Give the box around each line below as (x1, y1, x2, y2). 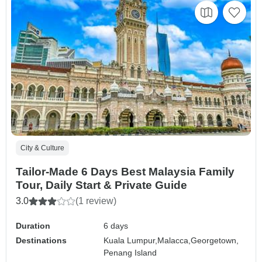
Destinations (16, 236, 67, 246)
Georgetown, (191, 236, 239, 246)
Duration (16, 221, 50, 231)
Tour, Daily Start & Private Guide (16, 179, 187, 192)
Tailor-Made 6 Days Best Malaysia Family (16, 166, 235, 178)
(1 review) (75, 196, 116, 206)
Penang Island (104, 248, 157, 258)
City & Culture (20, 144, 64, 153)
